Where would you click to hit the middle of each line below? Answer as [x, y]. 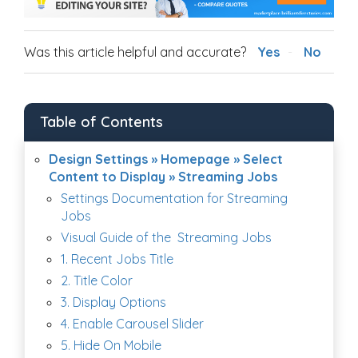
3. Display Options [113, 302]
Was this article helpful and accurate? [135, 52]
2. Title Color [97, 280]
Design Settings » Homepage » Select [166, 159]
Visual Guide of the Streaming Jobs [166, 237]
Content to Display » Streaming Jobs [163, 176]
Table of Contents [101, 121]
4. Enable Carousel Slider [132, 323]
